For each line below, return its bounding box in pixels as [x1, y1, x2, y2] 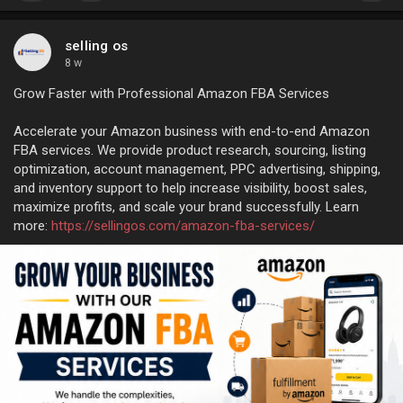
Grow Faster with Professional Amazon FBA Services [13, 85, 329, 102]
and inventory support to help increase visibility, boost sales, [13, 179, 367, 196]
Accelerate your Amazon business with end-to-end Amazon [13, 122, 370, 139]
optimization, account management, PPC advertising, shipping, [13, 160, 381, 177]
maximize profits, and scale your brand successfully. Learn [13, 198, 359, 215]
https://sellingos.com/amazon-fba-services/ [51, 217, 315, 234]
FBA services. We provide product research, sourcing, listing [13, 141, 366, 158]
